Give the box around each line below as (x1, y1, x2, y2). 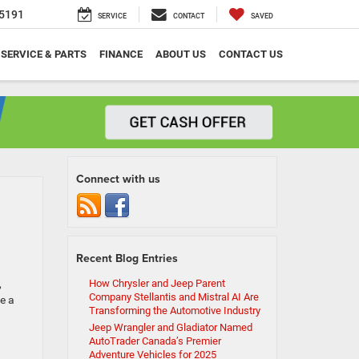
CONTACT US (219, 48, 283, 61)
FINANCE (99, 48, 143, 61)
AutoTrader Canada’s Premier (88, 335, 221, 348)
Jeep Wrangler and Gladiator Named (88, 321, 252, 334)
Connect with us (75, 171, 160, 188)
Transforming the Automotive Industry (88, 305, 260, 317)
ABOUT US (155, 48, 206, 61)
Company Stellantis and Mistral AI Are (88, 291, 259, 304)
